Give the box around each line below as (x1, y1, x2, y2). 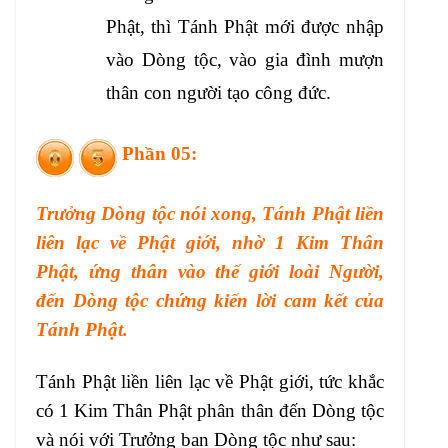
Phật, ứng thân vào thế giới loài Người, (36, 261, 384, 283)
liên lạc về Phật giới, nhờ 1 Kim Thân (36, 232, 384, 254)
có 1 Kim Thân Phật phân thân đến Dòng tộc (36, 399, 384, 421)
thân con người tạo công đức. (106, 81, 331, 103)
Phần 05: (117, 142, 197, 164)
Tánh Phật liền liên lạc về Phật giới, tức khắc (36, 370, 384, 392)
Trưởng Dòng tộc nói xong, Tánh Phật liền (36, 203, 384, 225)
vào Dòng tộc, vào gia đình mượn (106, 48, 384, 70)
